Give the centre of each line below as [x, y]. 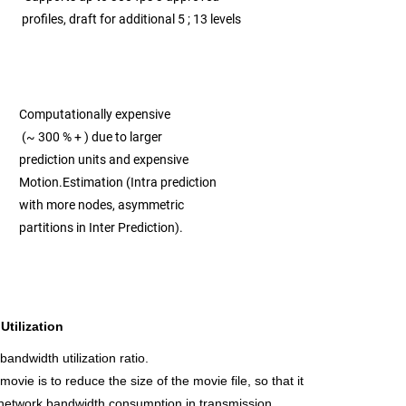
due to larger [128, 137]
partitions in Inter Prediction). [101, 227]
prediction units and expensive [105, 159]
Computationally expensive [96, 114]
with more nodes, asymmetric [103, 205]
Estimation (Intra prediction [140, 182]
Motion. [41, 182]
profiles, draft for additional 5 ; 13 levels [146, 19]
